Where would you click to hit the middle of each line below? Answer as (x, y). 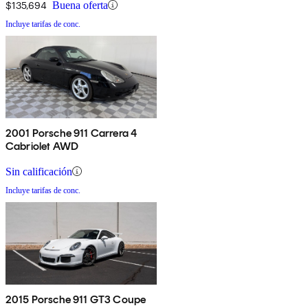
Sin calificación (39, 171)
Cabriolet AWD (42, 146)
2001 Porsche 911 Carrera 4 (71, 133)
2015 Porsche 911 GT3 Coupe (76, 299)
